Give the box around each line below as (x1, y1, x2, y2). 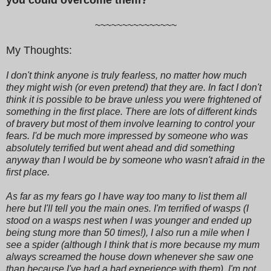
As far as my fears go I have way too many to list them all (6, 191, 247, 201)
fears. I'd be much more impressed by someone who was (6, 130, 248, 141)
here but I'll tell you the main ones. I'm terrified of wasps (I (6, 203, 249, 214)
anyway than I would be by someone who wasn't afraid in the (6, 154, 265, 165)
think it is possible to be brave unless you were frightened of (6, 94, 261, 105)
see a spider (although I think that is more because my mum (6, 239, 260, 250)
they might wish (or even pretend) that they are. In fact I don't (6, 82, 261, 93)
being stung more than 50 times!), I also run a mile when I (6, 227, 249, 238)
